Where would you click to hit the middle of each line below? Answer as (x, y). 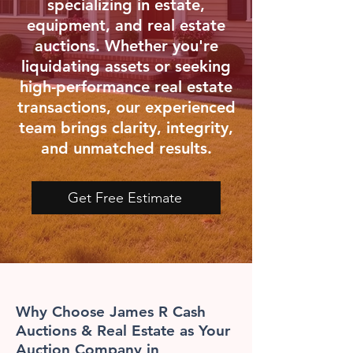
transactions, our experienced (126, 107)
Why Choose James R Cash (111, 312)
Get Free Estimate (124, 198)
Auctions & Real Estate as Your (123, 331)
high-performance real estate (126, 87)
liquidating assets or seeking (126, 66)
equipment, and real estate (126, 25)
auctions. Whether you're (126, 46)
